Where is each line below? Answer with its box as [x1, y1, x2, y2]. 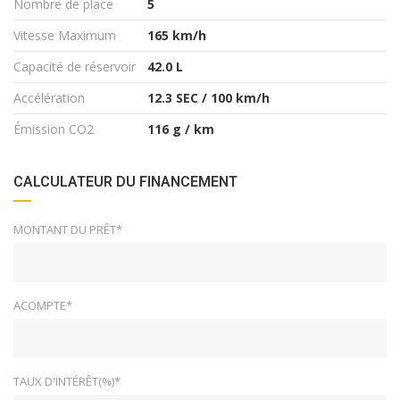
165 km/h [147, 26, 206, 44]
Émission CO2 [13, 120, 94, 137]
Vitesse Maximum [13, 26, 116, 44]
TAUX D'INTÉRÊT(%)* [13, 372, 121, 389]
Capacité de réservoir [13, 57, 136, 75]
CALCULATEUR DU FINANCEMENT [13, 172, 237, 190]
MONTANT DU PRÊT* [13, 221, 122, 237]
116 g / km [147, 120, 214, 137]
